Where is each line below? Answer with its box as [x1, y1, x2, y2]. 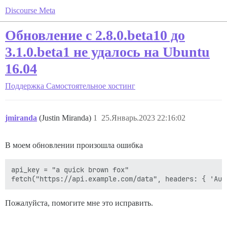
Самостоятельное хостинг [46, 82, 135, 90]
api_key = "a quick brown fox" [11, 165, 129, 174]
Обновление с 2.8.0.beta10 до [5, 27, 185, 43]
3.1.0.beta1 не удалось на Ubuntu [5, 44, 210, 60]
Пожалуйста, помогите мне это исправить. [5, 199, 153, 207]
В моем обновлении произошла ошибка [5, 141, 143, 149]
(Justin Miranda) [39, 113, 93, 122]
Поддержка [5, 82, 44, 90]
